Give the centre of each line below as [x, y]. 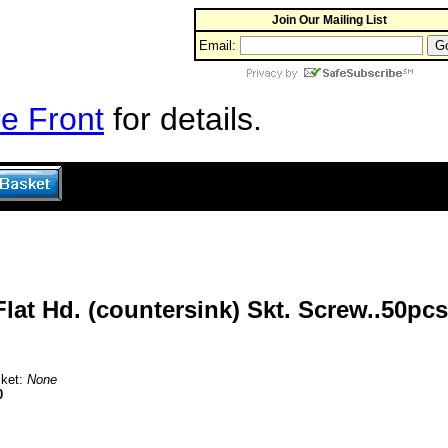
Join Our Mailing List [329, 20]
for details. [183, 119]
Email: [217, 45]
